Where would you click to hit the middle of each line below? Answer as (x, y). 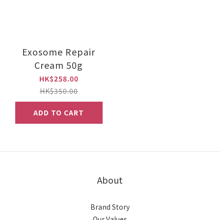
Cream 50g (59, 65)
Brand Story (110, 206)
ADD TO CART (59, 112)
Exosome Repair (59, 51)
